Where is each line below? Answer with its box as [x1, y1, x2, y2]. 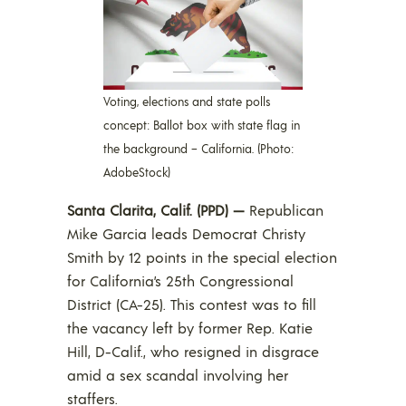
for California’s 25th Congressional [67, 270, 294, 290]
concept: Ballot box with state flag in [103, 117, 300, 132]
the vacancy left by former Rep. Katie [67, 317, 313, 337]
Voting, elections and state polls [103, 93, 270, 109]
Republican [245, 199, 324, 219]
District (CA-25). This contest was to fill [67, 294, 316, 314]
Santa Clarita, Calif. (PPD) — [67, 199, 245, 219]
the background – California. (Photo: [103, 140, 294, 156]
